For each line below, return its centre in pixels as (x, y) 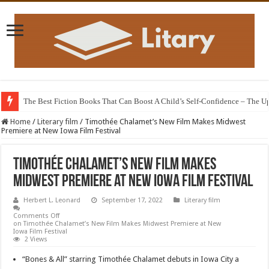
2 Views (36, 239)
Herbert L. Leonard (52, 200)
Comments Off (37, 216)
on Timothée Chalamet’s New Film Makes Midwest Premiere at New (117, 224)
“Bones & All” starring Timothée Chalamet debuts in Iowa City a (131, 259)
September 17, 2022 (132, 200)
